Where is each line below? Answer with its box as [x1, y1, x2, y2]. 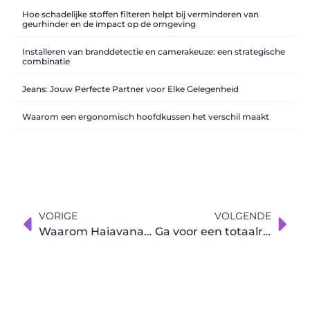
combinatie [22, 55, 71, 66]
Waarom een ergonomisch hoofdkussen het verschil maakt [22, 111, 270, 122]
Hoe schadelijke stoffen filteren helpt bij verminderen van [22, 8, 259, 19]
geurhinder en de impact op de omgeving [22, 18, 197, 29]
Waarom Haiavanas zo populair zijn [144, 224, 152, 238]
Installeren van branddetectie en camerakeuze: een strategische [22, 46, 286, 57]
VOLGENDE [214, 209, 271, 222]
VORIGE [39, 209, 78, 222]
